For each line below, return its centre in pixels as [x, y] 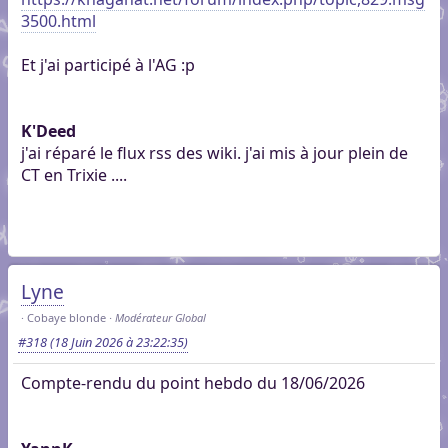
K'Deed [48, 131]
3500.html [58, 21]
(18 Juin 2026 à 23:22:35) [117, 341]
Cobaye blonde [66, 318]
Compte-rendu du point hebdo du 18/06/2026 [192, 382]
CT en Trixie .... [73, 175]
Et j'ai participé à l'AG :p [107, 65]
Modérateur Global [160, 318]
